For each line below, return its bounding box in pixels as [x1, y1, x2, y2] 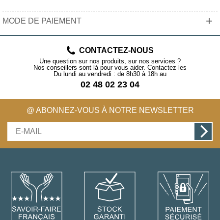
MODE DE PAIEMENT [2, 17, 82, 26]
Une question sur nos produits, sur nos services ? [39, 57, 181, 65]
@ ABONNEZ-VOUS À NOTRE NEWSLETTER [26, 106, 194, 115]
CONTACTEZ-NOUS [79, 46, 154, 55]
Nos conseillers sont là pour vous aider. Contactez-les [33, 64, 187, 72]
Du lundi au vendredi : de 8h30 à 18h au [54, 70, 166, 78]
